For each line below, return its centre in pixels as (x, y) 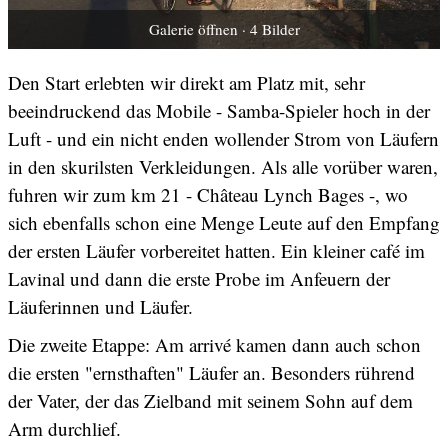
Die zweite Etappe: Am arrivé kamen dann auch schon (214, 345)
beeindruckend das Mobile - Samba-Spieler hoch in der (219, 111)
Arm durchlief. (64, 429)
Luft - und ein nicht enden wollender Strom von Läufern (223, 139)
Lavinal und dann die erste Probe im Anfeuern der (199, 279)
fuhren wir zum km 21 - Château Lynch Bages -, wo (208, 195)
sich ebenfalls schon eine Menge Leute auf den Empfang (224, 223)
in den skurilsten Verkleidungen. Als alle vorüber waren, (223, 167)
